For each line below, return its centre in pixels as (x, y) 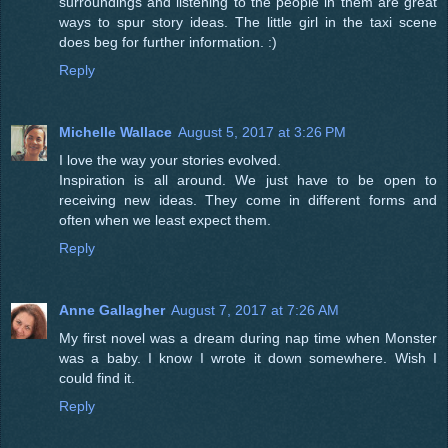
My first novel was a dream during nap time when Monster (248, 338)
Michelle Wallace (115, 132)
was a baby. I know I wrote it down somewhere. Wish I (248, 358)
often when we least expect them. (165, 220)
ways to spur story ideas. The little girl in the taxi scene (248, 22)
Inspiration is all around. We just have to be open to (248, 180)
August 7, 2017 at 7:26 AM (255, 310)
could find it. (97, 378)
